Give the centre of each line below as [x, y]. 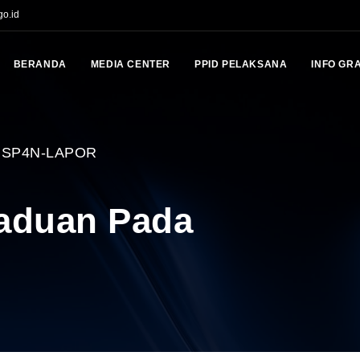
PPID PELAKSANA [241, 64]
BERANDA [40, 64]
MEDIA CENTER [130, 64]
